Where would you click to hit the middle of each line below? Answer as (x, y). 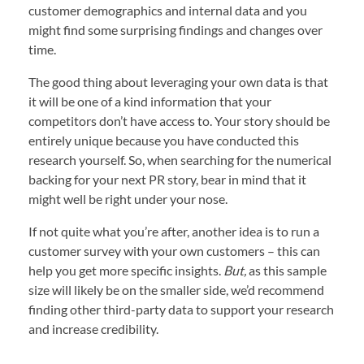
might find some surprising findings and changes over (175, 30)
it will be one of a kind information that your (150, 102)
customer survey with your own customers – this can (174, 251)
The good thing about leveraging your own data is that (178, 82)
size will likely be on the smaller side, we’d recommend (176, 290)
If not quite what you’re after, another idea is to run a (174, 232)
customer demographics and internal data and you (168, 11)
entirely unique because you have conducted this (164, 141)
